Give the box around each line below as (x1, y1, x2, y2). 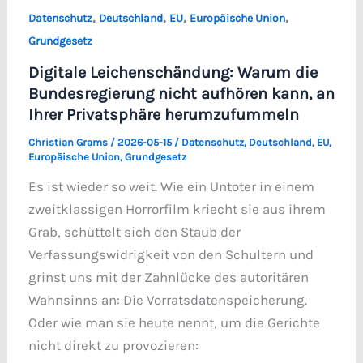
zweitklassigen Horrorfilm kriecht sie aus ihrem (28, 200, 326, 217)
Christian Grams (28, 135, 110, 148)
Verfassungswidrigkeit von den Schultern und (28, 246, 314, 263)
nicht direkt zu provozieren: (28, 336, 199, 353)
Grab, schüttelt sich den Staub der (28, 223, 241, 240)
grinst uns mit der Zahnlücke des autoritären (28, 268, 309, 285)
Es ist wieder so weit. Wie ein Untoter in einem (28, 177, 314, 194)
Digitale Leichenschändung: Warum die (28, 62, 318, 82)
